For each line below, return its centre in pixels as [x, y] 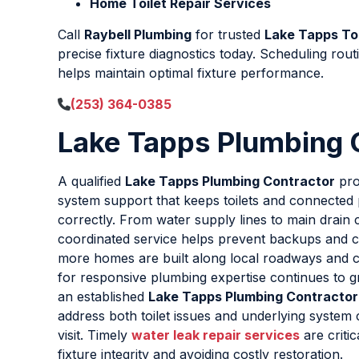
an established [103, 297]
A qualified [91, 182]
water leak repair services [216, 335]
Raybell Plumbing [138, 35]
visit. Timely [95, 335]
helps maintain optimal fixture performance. [191, 73]
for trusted [228, 35]
